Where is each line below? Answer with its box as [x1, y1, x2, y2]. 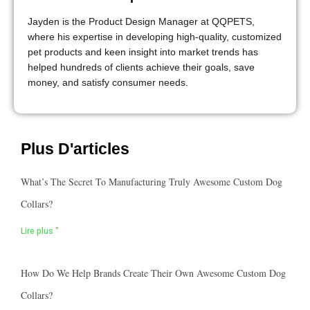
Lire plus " [21, 226, 59, 237]
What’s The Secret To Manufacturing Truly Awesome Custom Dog [21, 175, 282, 189]
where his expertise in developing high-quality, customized [28, 30, 282, 42]
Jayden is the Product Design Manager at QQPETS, [28, 15, 255, 27]
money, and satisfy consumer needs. [28, 76, 188, 88]
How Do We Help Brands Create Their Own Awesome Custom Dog [21, 266, 286, 280]
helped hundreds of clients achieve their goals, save [28, 61, 255, 73]
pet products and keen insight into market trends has [28, 46, 258, 57]
